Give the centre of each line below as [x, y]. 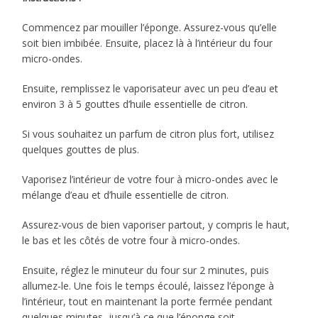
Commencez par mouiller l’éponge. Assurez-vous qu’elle [150, 27]
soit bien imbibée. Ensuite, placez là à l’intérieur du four [148, 43]
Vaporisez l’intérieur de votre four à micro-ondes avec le [150, 179]
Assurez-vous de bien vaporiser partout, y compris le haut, [156, 224]
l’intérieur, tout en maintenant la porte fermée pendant [148, 301]
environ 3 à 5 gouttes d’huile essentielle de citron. [135, 104]
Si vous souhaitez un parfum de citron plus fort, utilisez [148, 133]
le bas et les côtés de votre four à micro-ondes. [131, 240]
